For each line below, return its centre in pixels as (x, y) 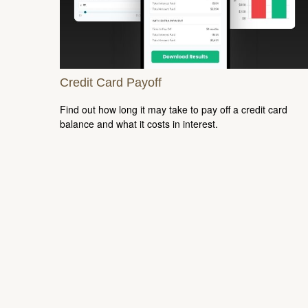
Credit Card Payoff (111, 82)
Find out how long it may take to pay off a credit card (174, 109)
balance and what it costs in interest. (139, 123)
